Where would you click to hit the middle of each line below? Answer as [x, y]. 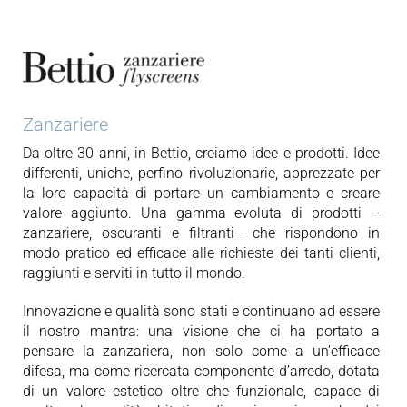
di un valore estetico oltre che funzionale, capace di [201, 391]
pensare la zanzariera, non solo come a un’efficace [201, 351]
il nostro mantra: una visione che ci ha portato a [201, 331]
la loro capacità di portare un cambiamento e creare [201, 193]
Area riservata [66, 100]
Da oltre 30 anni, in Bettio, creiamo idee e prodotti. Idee [201, 153]
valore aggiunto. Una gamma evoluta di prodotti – [201, 213]
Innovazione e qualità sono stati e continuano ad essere [201, 311]
